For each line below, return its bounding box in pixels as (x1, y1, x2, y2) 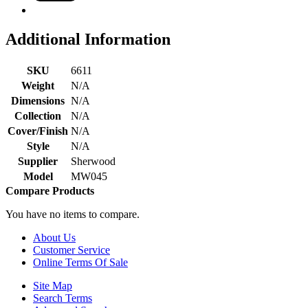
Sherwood (71, 155, 115, 167)
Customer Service (33, 243, 110, 256)
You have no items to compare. (5, 208, 140, 220)
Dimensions (11, 94, 65, 107)
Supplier (18, 155, 58, 167)
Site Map (33, 279, 72, 291)
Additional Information (5, 30, 170, 48)
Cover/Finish (8, 124, 68, 137)
